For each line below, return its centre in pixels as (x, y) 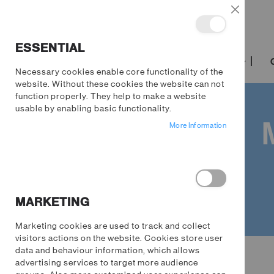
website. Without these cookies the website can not (120, 84)
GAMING (214, 62)
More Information (198, 125)
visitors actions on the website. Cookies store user (119, 238)
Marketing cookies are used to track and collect (113, 226)
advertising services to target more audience (107, 262)
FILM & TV (134, 62)
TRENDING (50, 62)
